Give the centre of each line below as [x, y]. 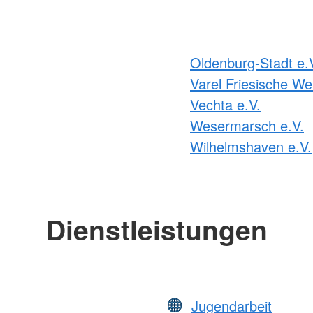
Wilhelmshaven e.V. [251, 146]
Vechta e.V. [225, 104]
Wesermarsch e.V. [247, 125]
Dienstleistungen [156, 229]
